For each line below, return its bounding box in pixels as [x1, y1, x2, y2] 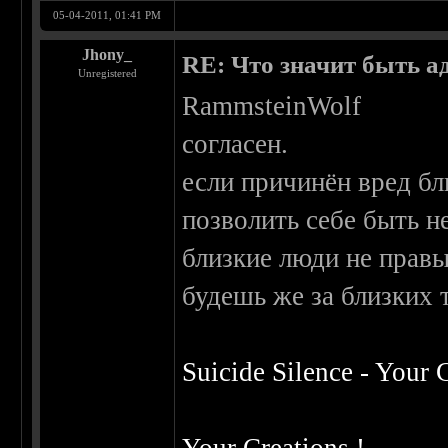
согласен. [182, 129, 289, 160]
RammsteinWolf [182, 91, 362, 122]
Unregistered [77, 67, 137, 80]
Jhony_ [82, 46, 133, 64]
